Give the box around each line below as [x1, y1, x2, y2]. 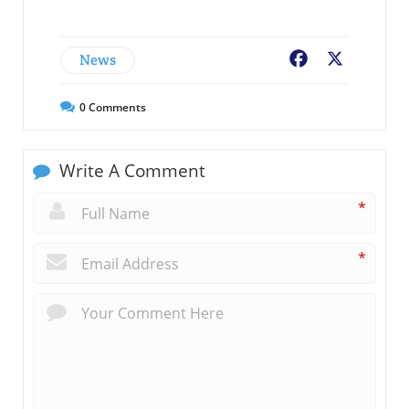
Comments [86, 100, 146, 116]
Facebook [310, 50, 376, 71]
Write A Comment [55, 159, 205, 184]
